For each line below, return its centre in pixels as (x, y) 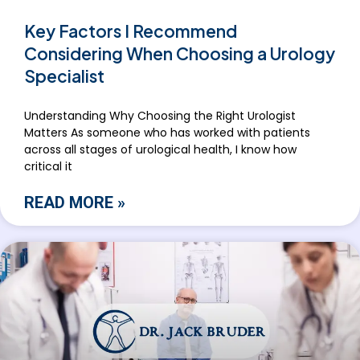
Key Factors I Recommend (131, 31)
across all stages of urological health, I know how (160, 150)
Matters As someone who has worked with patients (167, 133)
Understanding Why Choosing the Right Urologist (160, 116)
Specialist (64, 76)
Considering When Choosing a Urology (180, 54)
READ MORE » (75, 203)
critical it (48, 167)
